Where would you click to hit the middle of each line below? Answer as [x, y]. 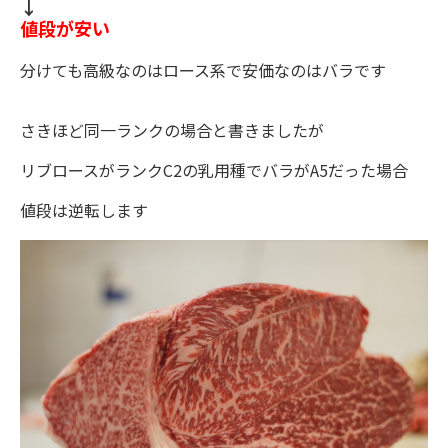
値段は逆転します [84, 209]
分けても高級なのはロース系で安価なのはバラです [203, 69]
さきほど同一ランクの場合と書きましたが [172, 129]
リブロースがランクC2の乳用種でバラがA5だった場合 [214, 169]
